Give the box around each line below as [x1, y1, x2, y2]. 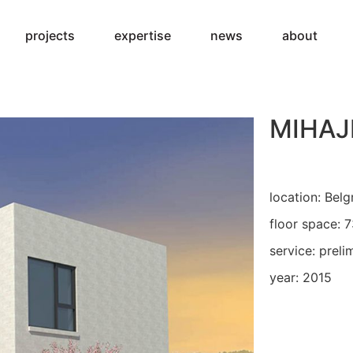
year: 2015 [269, 269, 332, 285]
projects [24, 28, 75, 43]
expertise [113, 28, 171, 43]
